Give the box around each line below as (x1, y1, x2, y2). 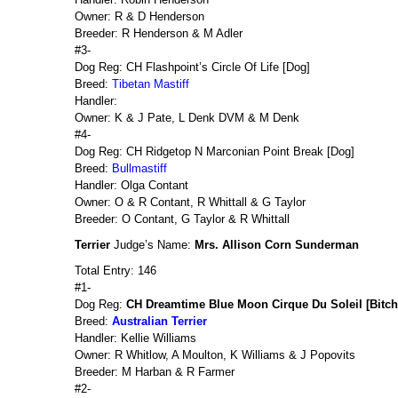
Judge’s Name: (110, 238, 195, 251)
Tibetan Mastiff (112, 77, 189, 91)
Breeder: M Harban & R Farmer (75, 365, 235, 378)
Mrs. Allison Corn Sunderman (195, 238, 359, 251)
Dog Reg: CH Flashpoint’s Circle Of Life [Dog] (75, 60, 310, 74)
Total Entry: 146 (75, 264, 156, 277)
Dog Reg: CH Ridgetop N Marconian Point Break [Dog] (75, 145, 354, 158)
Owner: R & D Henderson (75, 10, 204, 23)
